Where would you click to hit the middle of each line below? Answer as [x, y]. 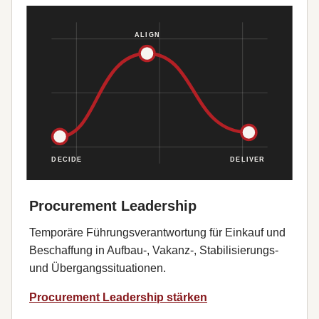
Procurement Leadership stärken [118, 297]
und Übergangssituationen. [98, 268]
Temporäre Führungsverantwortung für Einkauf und [157, 232]
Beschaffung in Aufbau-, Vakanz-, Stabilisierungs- [154, 250]
